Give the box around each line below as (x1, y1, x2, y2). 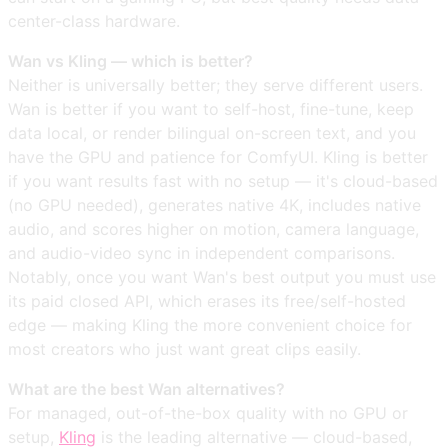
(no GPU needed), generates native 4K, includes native (8, 194, 421, 215)
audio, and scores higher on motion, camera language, (8, 218, 419, 239)
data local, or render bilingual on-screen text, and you (8, 122, 416, 143)
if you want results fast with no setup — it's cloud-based (8, 170, 438, 191)
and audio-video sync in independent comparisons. (8, 242, 395, 263)
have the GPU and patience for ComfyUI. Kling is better (8, 146, 428, 167)
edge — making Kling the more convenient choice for (8, 314, 412, 335)
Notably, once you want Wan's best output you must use (8, 266, 436, 287)
